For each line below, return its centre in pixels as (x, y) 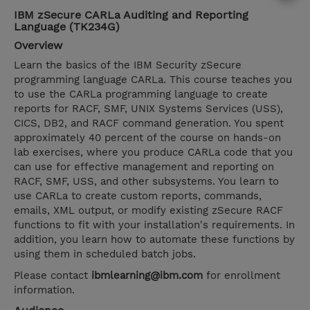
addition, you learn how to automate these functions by (154, 240)
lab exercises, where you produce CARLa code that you (153, 153)
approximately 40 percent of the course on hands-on (147, 138)
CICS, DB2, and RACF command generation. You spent (149, 124)
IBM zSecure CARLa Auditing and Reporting (131, 15)
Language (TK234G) (67, 27)
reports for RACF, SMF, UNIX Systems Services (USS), (148, 109)
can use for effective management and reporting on (144, 167)
